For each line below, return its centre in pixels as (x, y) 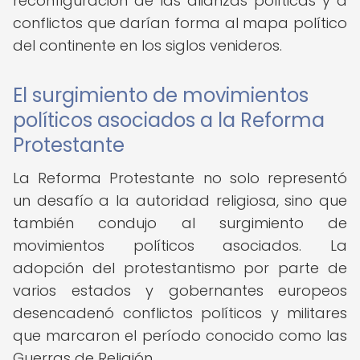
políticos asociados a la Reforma (169, 120)
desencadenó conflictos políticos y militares (180, 313)
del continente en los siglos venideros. (147, 45)
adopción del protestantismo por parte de (180, 268)
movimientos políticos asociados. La (180, 245)
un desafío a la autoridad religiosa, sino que (180, 200)
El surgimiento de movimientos (161, 95)
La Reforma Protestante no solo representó (180, 178)
